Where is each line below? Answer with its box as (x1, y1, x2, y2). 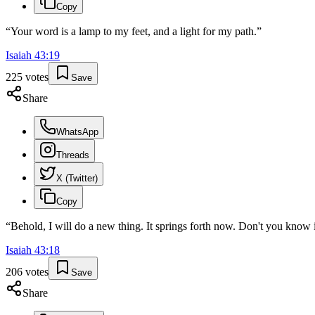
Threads (56, 150, 89, 161)
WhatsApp (56, 127, 98, 138)
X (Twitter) (56, 173, 98, 184)
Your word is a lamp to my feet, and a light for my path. (11, 25, 257, 38)
